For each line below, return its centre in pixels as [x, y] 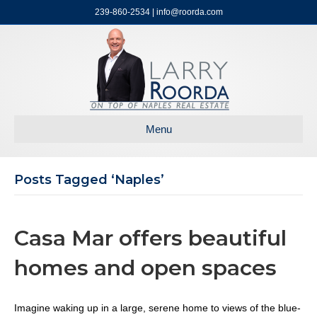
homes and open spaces [145, 268]
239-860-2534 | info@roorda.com [158, 12]
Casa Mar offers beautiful [150, 238]
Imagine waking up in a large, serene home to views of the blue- [157, 308]
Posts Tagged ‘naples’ [89, 180]
